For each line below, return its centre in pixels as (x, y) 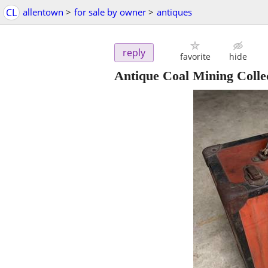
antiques (174, 12)
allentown (43, 12)
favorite (195, 57)
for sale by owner (110, 12)
